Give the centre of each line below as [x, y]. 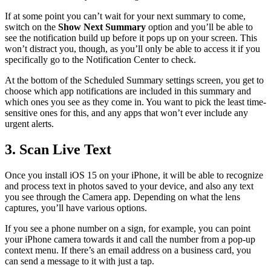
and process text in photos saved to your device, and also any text [129, 186]
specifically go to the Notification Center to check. [100, 59]
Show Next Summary [102, 27]
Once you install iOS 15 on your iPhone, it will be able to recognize [134, 175]
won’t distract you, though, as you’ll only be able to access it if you [132, 48]
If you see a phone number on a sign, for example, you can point [128, 228]
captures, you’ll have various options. [76, 207]
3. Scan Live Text [58, 149]
